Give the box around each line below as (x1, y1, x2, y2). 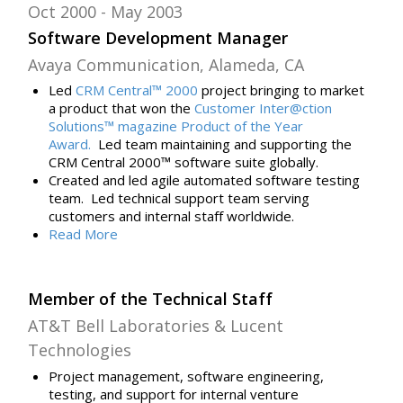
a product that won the (48, 99, 191, 118)
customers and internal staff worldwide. (48, 207, 294, 226)
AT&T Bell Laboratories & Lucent (28, 314, 284, 336)
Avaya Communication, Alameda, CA (28, 53, 305, 76)
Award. (48, 135, 91, 154)
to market (302, 81, 364, 100)
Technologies (28, 338, 132, 361)
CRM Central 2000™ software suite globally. (48, 153, 318, 172)
